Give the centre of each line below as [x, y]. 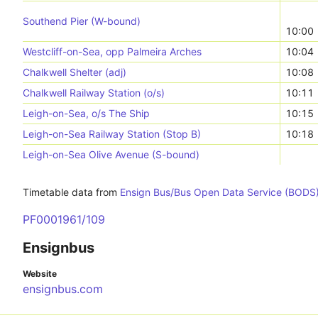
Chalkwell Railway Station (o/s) [94, 93]
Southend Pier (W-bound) [82, 21]
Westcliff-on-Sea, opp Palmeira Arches [112, 51]
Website [40, 274]
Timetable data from [71, 192]
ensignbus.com [63, 289]
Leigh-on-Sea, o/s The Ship [86, 113]
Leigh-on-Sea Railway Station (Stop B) [112, 134]
